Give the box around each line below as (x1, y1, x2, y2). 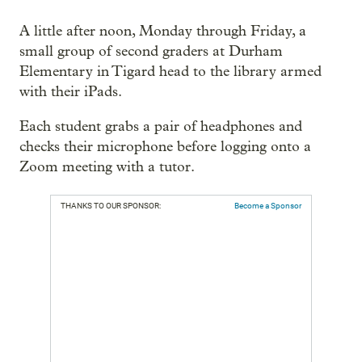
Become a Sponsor (234, 201, 301, 210)
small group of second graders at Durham (19, 43, 283, 60)
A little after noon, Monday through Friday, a (19, 23, 306, 40)
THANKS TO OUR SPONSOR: (61, 201, 161, 210)
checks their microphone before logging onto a (19, 138, 311, 155)
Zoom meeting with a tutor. (19, 158, 195, 175)
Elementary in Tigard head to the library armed (19, 63, 322, 80)
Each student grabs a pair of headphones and (19, 118, 302, 135)
